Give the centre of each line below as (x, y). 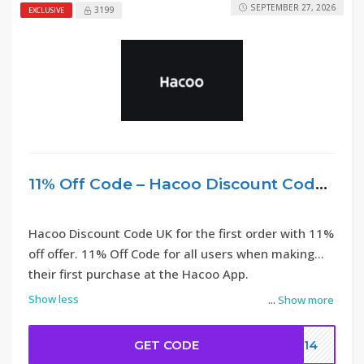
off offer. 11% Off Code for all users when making (171, 253)
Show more (306, 300)
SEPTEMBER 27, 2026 (293, 7)
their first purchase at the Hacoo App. (139, 274)
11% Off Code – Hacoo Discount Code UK (321, 184)
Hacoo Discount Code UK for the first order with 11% (181, 233)
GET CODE (167, 345)
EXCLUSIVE (46, 11)
